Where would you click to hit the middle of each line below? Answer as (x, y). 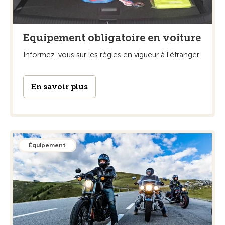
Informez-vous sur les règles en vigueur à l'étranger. (112, 54)
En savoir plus (60, 87)
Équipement (47, 145)
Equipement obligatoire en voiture (112, 37)
